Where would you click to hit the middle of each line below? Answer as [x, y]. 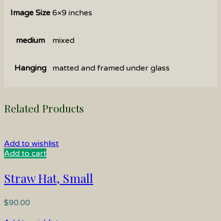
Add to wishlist [31, 143]
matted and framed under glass [111, 68]
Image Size [30, 13]
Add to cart [25, 153]
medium [30, 40]
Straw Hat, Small [49, 178]
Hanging [30, 68]
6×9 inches [72, 13]
